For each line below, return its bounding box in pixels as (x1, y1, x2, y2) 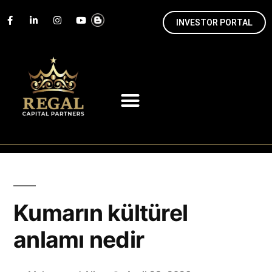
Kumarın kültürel (13, 199, 188, 227)
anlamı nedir (13, 226, 144, 254)
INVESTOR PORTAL (176, 18, 253, 27)
